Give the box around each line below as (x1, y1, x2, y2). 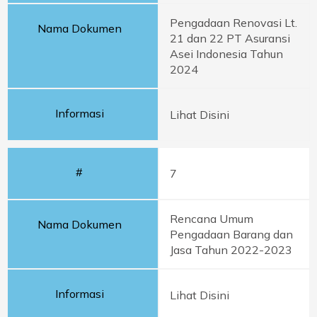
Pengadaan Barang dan (170, 227, 293, 241)
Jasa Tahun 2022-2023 (170, 243, 292, 257)
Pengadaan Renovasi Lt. (170, 16, 297, 30)
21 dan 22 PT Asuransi (170, 31, 290, 45)
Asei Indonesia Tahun (170, 47, 283, 61)
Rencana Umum (170, 212, 253, 226)
